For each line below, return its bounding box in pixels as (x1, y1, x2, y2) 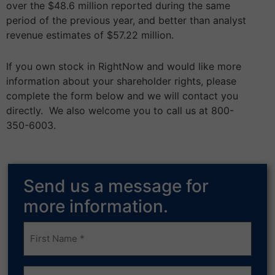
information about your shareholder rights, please (6, 75, 236, 88)
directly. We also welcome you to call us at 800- (6, 104, 234, 117)
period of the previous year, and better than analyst (6, 14, 246, 27)
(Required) (25, 241, 66, 251)
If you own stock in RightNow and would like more (6, 60, 241, 73)
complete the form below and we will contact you (6, 90, 238, 103)
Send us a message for (23, 175, 209, 196)
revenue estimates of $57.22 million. (6, 29, 174, 42)
